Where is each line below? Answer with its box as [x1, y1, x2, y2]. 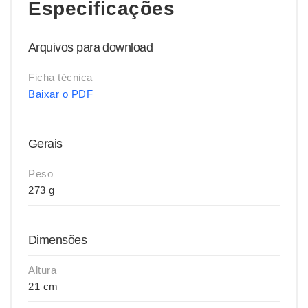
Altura [28, 264, 56, 276]
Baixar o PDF [28, 88, 93, 100]
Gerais [28, 137, 63, 151]
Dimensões [28, 233, 87, 247]
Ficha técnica [28, 71, 93, 83]
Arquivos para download [28, 41, 153, 54]
